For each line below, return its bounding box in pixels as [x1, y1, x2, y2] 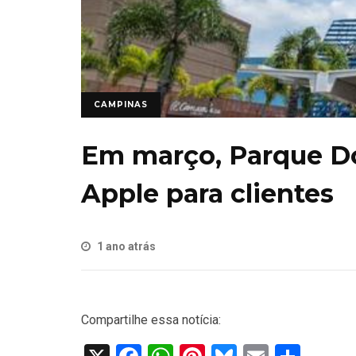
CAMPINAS [94, 99, 148, 110]
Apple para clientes [81, 178, 334, 209]
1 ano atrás [97, 240, 156, 253]
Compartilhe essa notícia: [81, 312, 221, 328]
